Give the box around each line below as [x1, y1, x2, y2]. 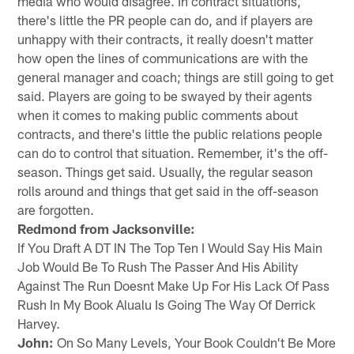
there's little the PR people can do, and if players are [17, 11, 314, 28]
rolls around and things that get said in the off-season [17, 182, 319, 198]
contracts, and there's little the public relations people [17, 125, 323, 141]
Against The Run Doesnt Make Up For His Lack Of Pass [17, 277, 330, 293]
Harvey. [17, 314, 61, 331]
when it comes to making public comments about [17, 106, 299, 122]
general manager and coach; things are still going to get [17, 68, 334, 85]
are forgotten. [17, 201, 95, 217]
